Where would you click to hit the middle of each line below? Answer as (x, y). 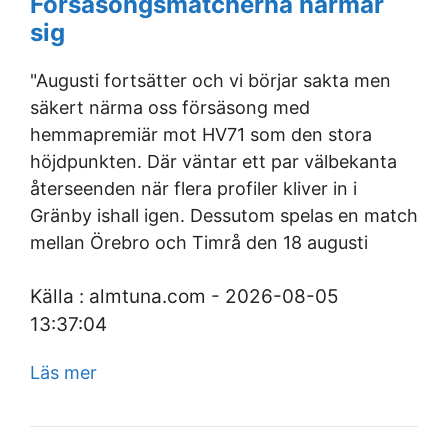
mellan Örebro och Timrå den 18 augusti (199, 242)
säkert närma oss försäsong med (170, 107)
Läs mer (63, 372)
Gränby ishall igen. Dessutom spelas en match (224, 215)
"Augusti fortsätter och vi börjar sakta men (210, 80)
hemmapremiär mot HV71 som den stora (201, 134)
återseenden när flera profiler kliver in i (193, 188)
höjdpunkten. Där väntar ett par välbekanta (213, 161)
